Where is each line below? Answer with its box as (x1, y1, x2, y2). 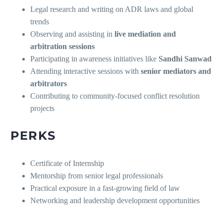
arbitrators (30, 79, 67, 88)
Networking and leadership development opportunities (30, 196, 200, 205)
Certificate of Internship (30, 159, 104, 168)
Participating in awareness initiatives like (30, 55, 159, 63)
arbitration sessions (30, 42, 95, 51)
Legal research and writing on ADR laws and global (30, 5, 193, 14)
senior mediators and (141, 67, 211, 76)
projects (30, 104, 55, 113)
